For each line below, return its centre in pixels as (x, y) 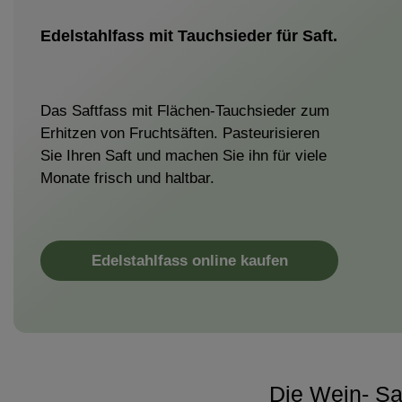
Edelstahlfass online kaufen (189, 260)
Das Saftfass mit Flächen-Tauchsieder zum (185, 111)
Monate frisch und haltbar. (127, 179)
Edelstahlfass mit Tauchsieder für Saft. (189, 36)
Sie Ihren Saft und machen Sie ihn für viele (184, 156)
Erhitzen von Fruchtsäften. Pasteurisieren (180, 134)
